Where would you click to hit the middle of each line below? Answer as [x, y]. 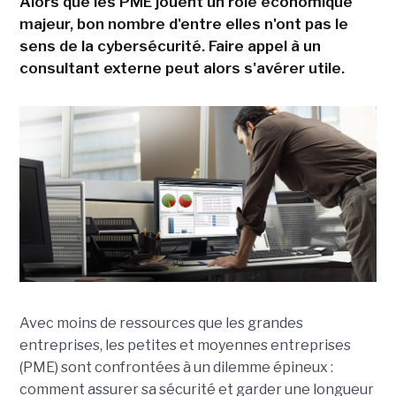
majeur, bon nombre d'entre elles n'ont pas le [183, 24]
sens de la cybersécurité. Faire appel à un [170, 46]
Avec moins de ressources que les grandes [161, 324]
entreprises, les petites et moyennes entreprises [185, 346]
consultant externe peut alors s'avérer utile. [182, 68]
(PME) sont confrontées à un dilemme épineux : [176, 368]
